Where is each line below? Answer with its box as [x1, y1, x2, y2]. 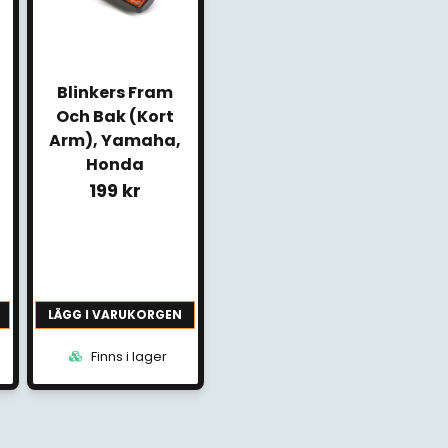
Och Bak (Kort [56, 104, 175, 128]
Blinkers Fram [57, 80, 174, 104]
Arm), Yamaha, [49, 128, 182, 152]
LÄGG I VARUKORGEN [48, 306, 183, 324]
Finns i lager [87, 348, 167, 366]
